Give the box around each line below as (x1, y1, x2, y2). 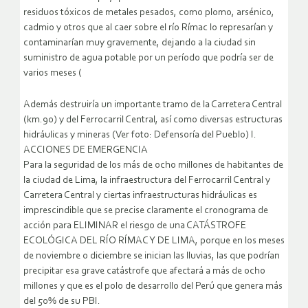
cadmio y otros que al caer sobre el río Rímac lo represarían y (23, 23, 273, 34)
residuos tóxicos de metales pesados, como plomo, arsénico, (23, 8, 274, 19)
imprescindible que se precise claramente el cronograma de (23, 206, 268, 217)
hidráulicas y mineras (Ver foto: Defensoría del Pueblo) (23, 130, 251, 141)
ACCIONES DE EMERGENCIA (23, 145, 148, 156)
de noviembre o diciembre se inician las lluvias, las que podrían (23, 251, 280, 262)
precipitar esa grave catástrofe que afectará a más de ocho (23, 266, 265, 277)
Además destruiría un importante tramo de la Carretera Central (23, 100, 282, 111)
